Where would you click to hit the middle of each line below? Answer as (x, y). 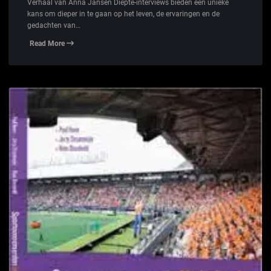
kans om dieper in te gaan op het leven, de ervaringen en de (123, 14)
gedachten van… (54, 26)
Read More (48, 44)
